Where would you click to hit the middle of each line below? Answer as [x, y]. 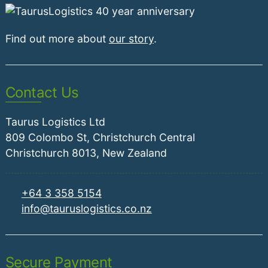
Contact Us [42, 93]
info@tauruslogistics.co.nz [86, 209]
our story [131, 39]
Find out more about [57, 39]
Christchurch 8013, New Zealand [86, 153]
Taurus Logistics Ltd [55, 122]
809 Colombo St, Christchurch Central [100, 138]
